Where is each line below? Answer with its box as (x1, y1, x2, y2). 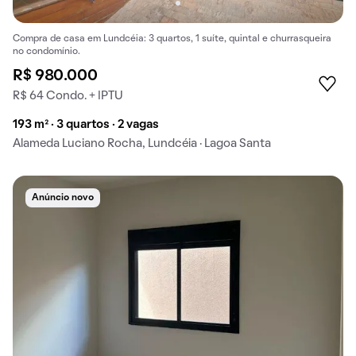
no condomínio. (13, 47, 80, 56)
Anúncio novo (32, 193, 94, 202)
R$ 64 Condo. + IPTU (13, 90, 123, 102)
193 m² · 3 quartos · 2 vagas (13, 118, 159, 130)
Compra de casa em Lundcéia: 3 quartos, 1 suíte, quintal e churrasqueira (13, 34, 331, 43)
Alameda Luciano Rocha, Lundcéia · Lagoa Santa (13, 137, 271, 149)
